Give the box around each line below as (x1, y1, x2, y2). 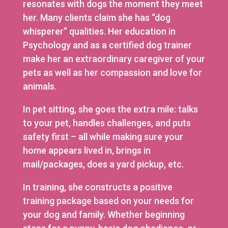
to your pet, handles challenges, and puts (22, 117, 191, 128)
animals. (22, 80, 56, 92)
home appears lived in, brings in (22, 145, 151, 156)
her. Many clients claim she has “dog (22, 12, 170, 23)
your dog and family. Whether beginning (22, 209, 185, 220)
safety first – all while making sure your (22, 131, 183, 142)
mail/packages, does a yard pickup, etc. (22, 158, 184, 169)
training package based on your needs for (22, 195, 194, 206)
